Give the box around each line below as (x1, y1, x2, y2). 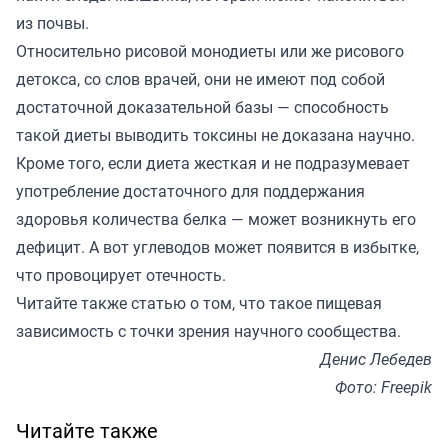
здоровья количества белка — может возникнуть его (16, 207, 416, 230)
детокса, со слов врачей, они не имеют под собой (16, 67, 385, 90)
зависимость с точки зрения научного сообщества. (16, 319, 401, 342)
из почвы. (16, 11, 93, 34)
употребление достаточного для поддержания (16, 179, 365, 202)
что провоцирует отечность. (16, 263, 230, 286)
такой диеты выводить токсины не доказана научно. (16, 123, 415, 146)
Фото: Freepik (335, 375, 432, 398)
